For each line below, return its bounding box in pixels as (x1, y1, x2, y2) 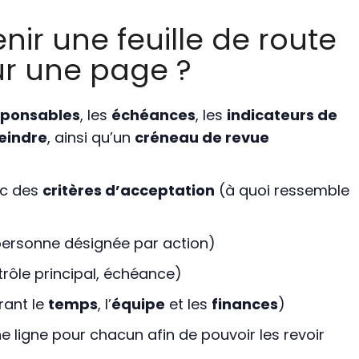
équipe (111, 294, 165, 315)
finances (211, 294, 278, 315)
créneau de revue (134, 127, 269, 148)
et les (164, 294, 212, 315)
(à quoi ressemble (214, 180, 349, 201)
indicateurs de (226, 105, 337, 126)
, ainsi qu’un (46, 127, 135, 148)
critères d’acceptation (42, 180, 215, 201)
